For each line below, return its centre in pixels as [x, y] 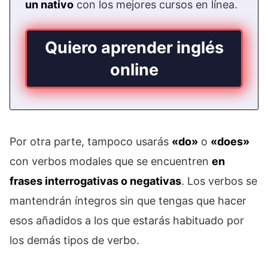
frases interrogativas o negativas [95, 181]
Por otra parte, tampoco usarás [91, 142]
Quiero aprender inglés [134, 48]
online [134, 70]
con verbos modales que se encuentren [111, 162]
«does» [230, 142]
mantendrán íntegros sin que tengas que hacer [128, 201]
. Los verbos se [219, 181]
